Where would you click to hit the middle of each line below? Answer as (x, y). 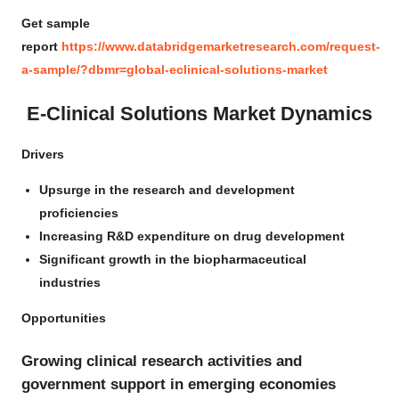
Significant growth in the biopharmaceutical (173, 259)
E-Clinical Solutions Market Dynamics (197, 113)
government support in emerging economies (179, 383)
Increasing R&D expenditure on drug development (192, 236)
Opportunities (64, 318)
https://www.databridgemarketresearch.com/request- (221, 46)
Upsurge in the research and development (167, 189)
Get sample (56, 23)
